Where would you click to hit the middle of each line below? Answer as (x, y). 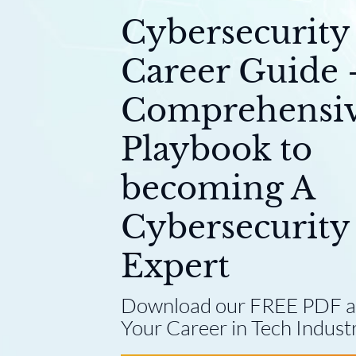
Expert (175, 266)
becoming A (217, 188)
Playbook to (217, 149)
